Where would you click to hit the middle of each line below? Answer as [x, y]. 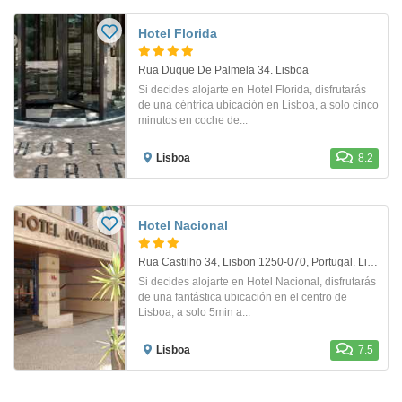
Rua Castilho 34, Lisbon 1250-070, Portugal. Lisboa [372, 262]
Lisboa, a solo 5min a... [194, 313]
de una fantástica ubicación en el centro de [243, 297]
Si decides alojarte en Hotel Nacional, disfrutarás [257, 282]
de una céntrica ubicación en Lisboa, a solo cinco [258, 105]
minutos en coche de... [193, 121]
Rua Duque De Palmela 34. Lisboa [223, 70]
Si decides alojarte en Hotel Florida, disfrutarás [252, 90]
